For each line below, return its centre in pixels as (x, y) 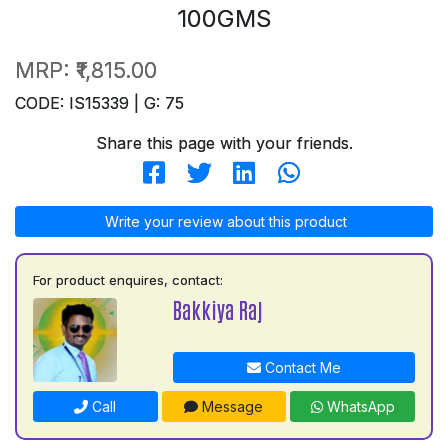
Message (231, 407)
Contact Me (300, 368)
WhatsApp (358, 407)
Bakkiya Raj (217, 310)
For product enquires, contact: (128, 280)
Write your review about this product (224, 222)
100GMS (224, 19)
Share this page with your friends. (224, 143)
